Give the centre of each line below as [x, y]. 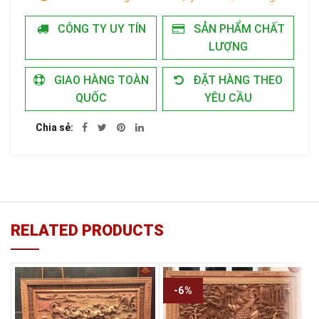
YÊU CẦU [228, 98]
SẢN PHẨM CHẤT [237, 28]
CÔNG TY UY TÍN [100, 28]
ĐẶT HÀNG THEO [237, 80]
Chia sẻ [53, 127]
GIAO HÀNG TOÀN [100, 80]
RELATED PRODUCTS [87, 230]
